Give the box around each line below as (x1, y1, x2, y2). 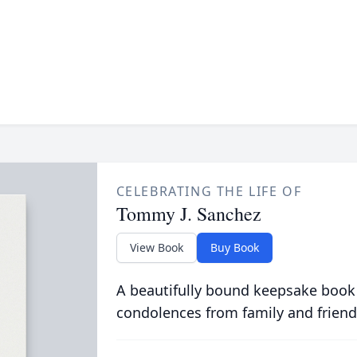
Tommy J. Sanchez (116, 201, 261, 226)
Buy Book (210, 240, 259, 255)
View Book (129, 240, 183, 255)
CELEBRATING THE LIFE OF (116, 182, 302, 200)
